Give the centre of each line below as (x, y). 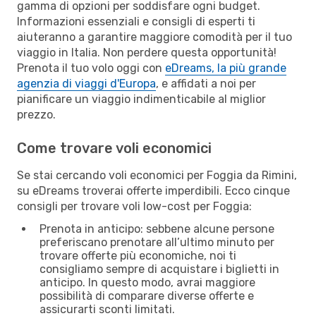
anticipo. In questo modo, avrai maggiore (147, 282)
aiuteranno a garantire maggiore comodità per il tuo (154, 37)
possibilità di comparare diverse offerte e (147, 296)
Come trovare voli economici (114, 148)
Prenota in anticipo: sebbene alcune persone (157, 229)
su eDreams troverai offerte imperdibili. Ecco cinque (153, 190)
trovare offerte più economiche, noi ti (138, 255)
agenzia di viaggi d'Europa (86, 83)
